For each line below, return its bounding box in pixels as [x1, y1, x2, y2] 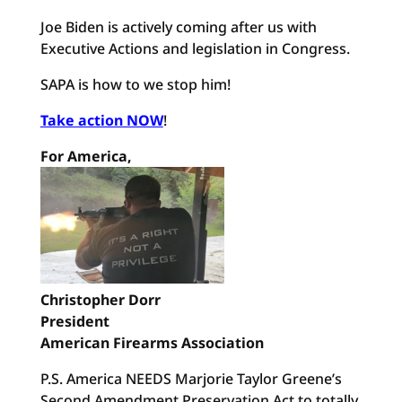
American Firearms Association [39, 333, 264, 353]
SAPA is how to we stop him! [39, 74, 231, 94]
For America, [39, 146, 132, 166]
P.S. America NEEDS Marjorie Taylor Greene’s [39, 369, 342, 389]
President [39, 311, 109, 331]
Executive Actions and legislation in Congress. [39, 39, 350, 58]
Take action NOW [39, 110, 163, 130]
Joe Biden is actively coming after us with [39, 17, 317, 37]
